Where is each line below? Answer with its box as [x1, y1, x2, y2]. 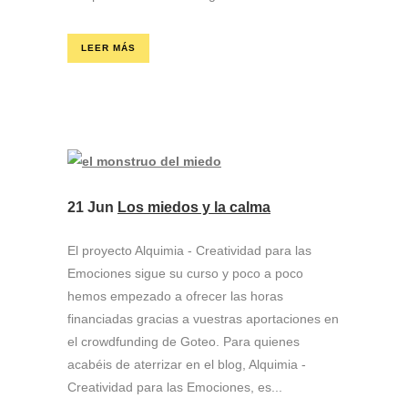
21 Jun [67, 199, 114, 215]
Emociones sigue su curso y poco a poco [67, 266, 303, 280]
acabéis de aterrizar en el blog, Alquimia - [67, 357, 306, 372]
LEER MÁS [81, 43, 136, 53]
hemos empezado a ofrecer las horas [67, 289, 283, 303]
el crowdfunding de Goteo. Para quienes [67, 334, 300, 349]
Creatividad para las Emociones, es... [67, 380, 282, 394]
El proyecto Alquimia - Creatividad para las [67, 243, 311, 258]
